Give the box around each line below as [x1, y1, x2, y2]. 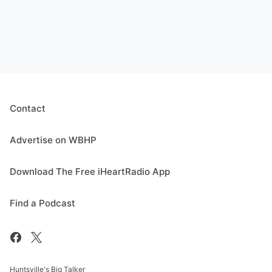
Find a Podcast [10, 197, 75, 209]
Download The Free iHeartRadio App [10, 166, 170, 178]
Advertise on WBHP [10, 134, 97, 146]
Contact [10, 103, 46, 115]
